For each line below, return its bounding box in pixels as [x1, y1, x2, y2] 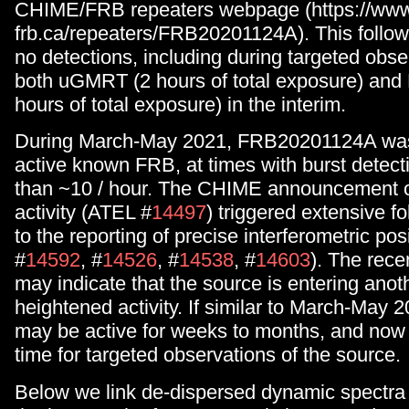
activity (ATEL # [15, 201, 152, 225]
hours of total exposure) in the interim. [15, 92, 346, 116]
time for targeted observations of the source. [15, 343, 401, 367]
